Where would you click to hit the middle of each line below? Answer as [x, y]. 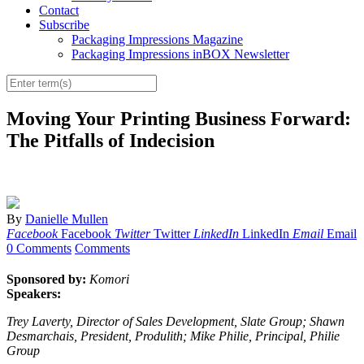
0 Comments [39, 249]
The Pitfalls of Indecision [110, 141]
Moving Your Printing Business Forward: [179, 119]
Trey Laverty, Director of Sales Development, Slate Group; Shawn [175, 322]
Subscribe [64, 25]
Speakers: [34, 294]
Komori [109, 279]
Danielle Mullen [67, 219]
